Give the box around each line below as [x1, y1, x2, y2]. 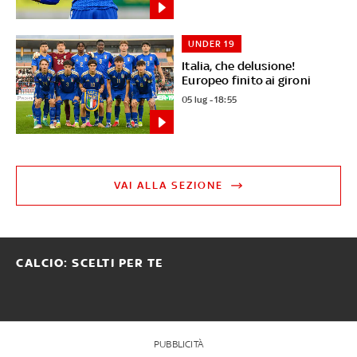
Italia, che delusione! [182, 59, 296, 73]
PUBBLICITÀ [154, 339, 203, 351]
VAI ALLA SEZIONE [114, 179, 224, 192]
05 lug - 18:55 [182, 94, 237, 106]
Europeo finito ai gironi [182, 73, 312, 88]
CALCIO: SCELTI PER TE [16, 256, 163, 271]
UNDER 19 [188, 38, 236, 50]
